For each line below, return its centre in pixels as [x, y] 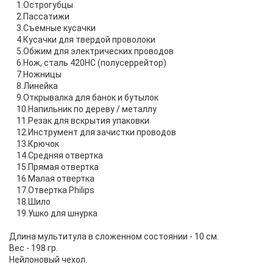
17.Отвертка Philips [52, 190]
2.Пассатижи [39, 16]
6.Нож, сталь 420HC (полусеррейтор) [88, 62]
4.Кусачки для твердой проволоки [82, 39]
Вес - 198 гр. [34, 248]
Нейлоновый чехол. [48, 259]
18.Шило [30, 201]
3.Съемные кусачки [52, 28]
